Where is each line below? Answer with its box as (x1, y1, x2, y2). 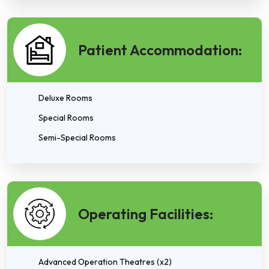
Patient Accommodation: (78, 41, 242, 59)
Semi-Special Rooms (38, 132, 116, 143)
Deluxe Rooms (38, 92, 92, 103)
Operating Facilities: (78, 205, 213, 223)
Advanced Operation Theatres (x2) (38, 256, 172, 267)
